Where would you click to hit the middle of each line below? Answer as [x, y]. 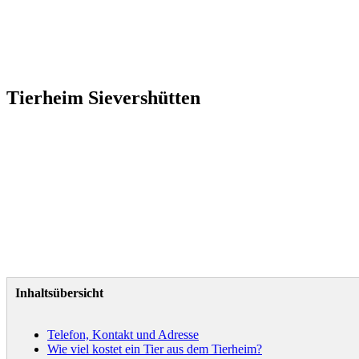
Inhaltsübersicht [59, 292]
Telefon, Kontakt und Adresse [123, 334]
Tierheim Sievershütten [103, 97]
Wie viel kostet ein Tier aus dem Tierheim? [155, 349]
